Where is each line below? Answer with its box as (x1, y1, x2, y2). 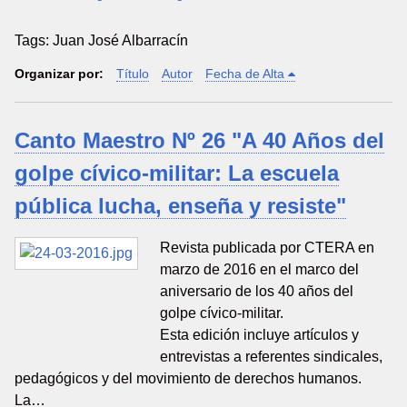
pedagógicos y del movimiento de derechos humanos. (15, 370, 362, 386)
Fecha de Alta (205, 65, 284, 81)
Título (116, 65, 149, 81)
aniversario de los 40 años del (160, 283, 353, 299)
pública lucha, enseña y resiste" (15, 193, 346, 218)
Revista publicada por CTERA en (160, 239, 374, 255)
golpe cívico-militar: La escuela (15, 160, 339, 185)
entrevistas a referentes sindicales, (160, 348, 382, 364)
